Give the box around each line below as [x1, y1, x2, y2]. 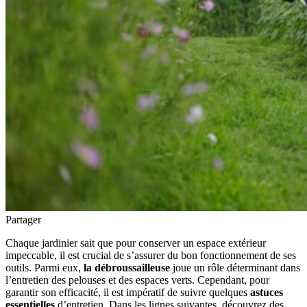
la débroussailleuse [84, 261, 170, 273]
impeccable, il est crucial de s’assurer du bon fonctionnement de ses [5, 249, 296, 261]
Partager [5, 213, 41, 225]
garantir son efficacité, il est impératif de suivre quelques [5, 286, 250, 298]
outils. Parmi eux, [5, 261, 84, 273]
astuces [250, 286, 283, 298]
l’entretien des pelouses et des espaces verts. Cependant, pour [5, 273, 269, 286]
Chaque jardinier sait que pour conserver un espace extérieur [5, 236, 266, 249]
